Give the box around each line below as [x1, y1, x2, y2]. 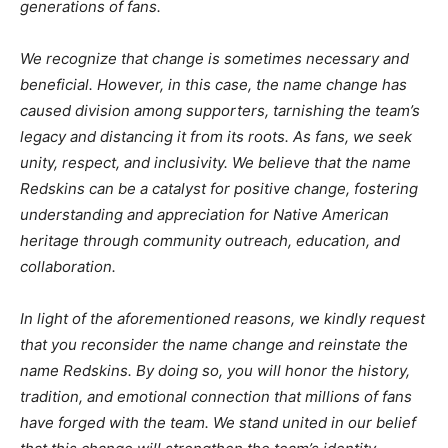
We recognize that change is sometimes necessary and [20, 48, 409, 68]
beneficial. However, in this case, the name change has [20, 74, 407, 94]
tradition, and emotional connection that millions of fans [20, 386, 412, 406]
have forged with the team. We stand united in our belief [20, 412, 416, 432]
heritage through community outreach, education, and [20, 230, 400, 250]
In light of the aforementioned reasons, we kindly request [20, 308, 425, 328]
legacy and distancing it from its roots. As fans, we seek [20, 126, 412, 146]
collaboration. [20, 256, 116, 276]
